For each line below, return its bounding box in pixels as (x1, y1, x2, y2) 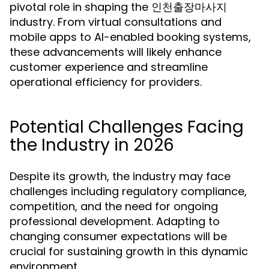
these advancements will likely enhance (10, 44, 222, 59)
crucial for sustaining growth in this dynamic (10, 244, 248, 259)
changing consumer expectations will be (10, 229, 227, 244)
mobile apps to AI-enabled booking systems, (10, 29, 251, 44)
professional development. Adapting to (10, 214, 220, 229)
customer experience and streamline (10, 59, 208, 74)
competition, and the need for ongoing (10, 199, 218, 214)
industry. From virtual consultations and (10, 14, 222, 29)
